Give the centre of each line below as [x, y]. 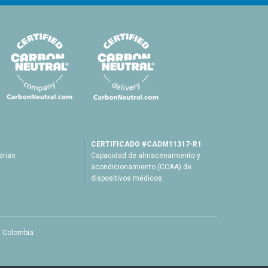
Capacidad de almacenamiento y [145, 156]
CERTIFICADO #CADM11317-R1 [146, 144]
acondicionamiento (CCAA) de [141, 167]
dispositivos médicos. [127, 179]
